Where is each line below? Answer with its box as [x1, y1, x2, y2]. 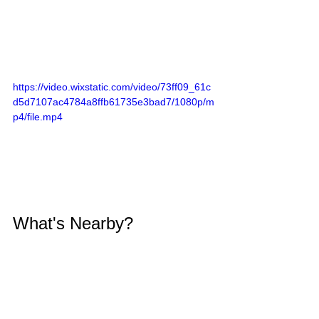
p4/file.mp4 [13, 111, 63, 122]
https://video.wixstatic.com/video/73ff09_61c [13, 81, 211, 93]
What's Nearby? [13, 213, 133, 233]
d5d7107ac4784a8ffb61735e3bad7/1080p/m [13, 96, 214, 108]
